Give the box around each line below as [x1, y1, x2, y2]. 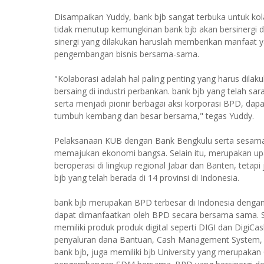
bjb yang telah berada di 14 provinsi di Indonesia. [54, 172, 239, 183]
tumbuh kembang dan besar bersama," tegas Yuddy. [54, 110, 254, 121]
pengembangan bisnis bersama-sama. [54, 48, 199, 60]
